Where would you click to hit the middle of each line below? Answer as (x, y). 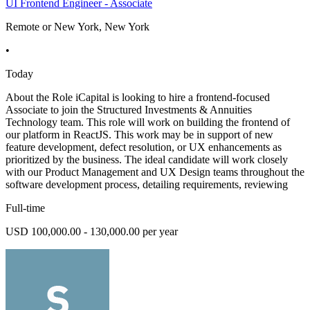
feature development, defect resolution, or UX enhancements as (144, 147)
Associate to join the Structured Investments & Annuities (129, 110)
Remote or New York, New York (77, 27)
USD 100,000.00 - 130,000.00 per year (92, 232)
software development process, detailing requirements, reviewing (147, 185)
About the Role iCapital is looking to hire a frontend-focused (138, 98)
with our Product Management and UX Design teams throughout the (155, 172)
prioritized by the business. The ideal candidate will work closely (147, 160)
